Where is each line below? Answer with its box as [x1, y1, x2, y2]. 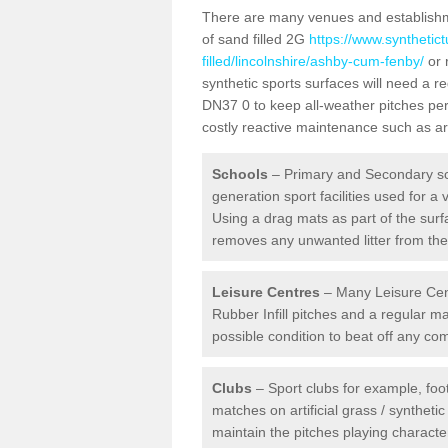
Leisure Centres [212, 284, 320, 300]
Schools [212, 166, 268, 182]
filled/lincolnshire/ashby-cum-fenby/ [202, 53, 424, 69]
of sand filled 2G [202, 31, 309, 47]
